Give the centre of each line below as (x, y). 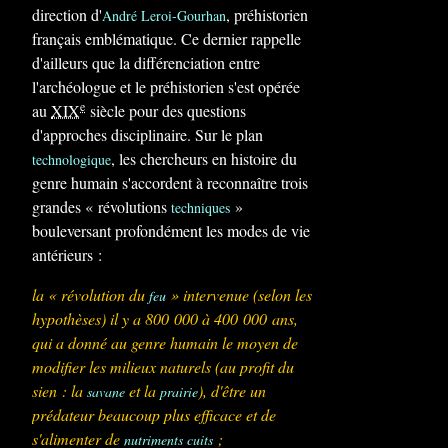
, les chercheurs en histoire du (204, 158)
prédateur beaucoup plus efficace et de (154, 414)
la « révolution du (90, 294)
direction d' (67, 14)
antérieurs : (67, 254)
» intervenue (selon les (239, 294)
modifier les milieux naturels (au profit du (163, 366)
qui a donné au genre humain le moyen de (165, 342)
